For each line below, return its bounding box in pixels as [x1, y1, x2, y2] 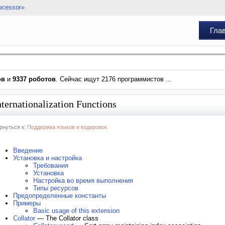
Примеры [13, 199, 41, 207]
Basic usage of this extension [33, 207, 120, 214]
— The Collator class [35, 214, 98, 222]
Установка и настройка [13, 154, 82, 162]
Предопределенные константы [13, 192, 106, 199]
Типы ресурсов [33, 184, 78, 192]
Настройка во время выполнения [33, 177, 133, 184]
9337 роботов [13, 75, 56, 83]
